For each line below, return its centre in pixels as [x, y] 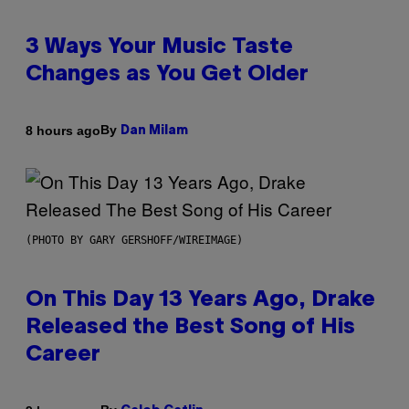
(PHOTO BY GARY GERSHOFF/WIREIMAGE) [134, 241]
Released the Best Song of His [190, 328]
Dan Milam [154, 131]
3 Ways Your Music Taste [159, 48]
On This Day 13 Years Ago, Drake [200, 301]
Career [63, 356]
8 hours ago [63, 130]
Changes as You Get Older [167, 75]
